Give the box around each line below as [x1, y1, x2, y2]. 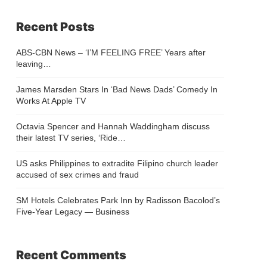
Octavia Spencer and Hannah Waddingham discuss [16, 122, 210, 132]
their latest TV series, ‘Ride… [16, 133, 126, 143]
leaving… [16, 59, 52, 69]
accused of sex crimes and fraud [16, 170, 139, 180]
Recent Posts [16, 20, 95, 35]
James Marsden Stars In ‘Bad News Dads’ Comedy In [16, 85, 218, 95]
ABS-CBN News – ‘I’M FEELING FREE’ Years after [16, 48, 206, 58]
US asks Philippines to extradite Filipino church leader [16, 159, 219, 169]
